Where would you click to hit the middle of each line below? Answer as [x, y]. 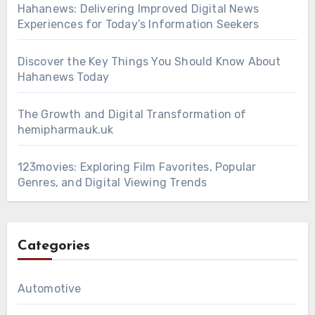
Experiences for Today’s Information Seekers [138, 24]
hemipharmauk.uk [65, 129]
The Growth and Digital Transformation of [132, 114]
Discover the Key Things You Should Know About [149, 61]
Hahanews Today [63, 77]
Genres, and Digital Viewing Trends [112, 182]
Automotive [49, 288]
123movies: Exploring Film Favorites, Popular [137, 167]
